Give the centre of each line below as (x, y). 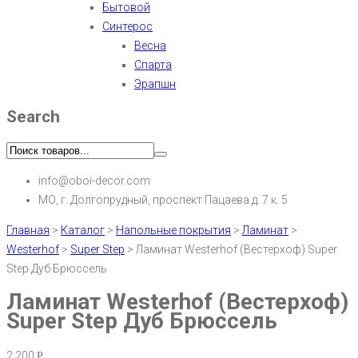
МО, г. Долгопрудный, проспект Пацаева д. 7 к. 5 (163, 199)
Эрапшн (155, 84)
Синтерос (127, 26)
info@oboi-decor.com (94, 180)
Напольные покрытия (173, 230)
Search (33, 117)
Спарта (153, 64)
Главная (28, 230)
